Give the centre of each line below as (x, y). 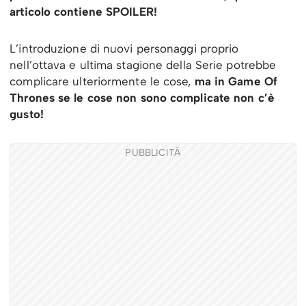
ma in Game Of (236, 81)
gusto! (27, 114)
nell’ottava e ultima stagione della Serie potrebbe (143, 65)
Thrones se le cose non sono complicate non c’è (142, 97)
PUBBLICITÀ (153, 152)
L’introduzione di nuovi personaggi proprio (124, 48)
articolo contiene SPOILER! (83, 11)
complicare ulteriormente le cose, (102, 81)
